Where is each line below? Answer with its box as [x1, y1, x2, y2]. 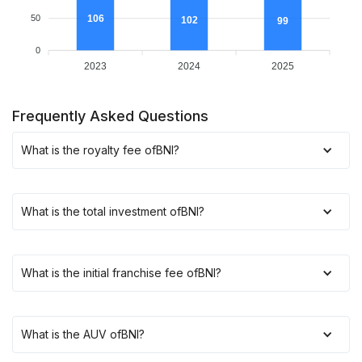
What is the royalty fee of [21, 143, 156, 157]
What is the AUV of [21, 327, 121, 341]
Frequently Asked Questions [12, 107, 208, 124]
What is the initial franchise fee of [21, 266, 198, 280]
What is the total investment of [21, 204, 181, 218]
